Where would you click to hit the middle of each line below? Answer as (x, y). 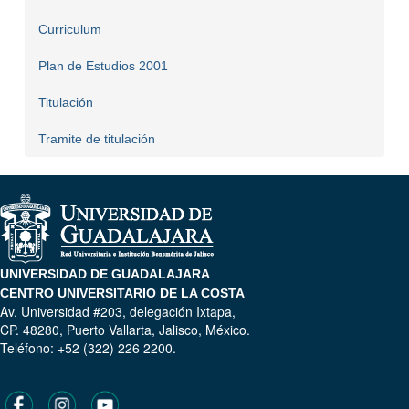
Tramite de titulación (96, 139)
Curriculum (69, 30)
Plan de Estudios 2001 (103, 66)
